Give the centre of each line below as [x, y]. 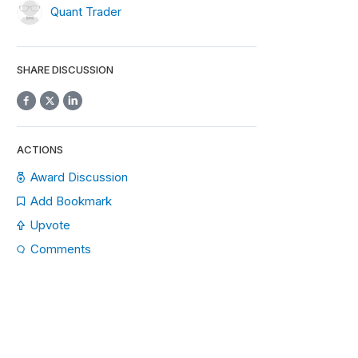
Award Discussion [80, 177]
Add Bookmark [71, 201]
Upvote [50, 225]
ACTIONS [40, 149]
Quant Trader [86, 11]
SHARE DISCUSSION [65, 70]
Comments [61, 249]
